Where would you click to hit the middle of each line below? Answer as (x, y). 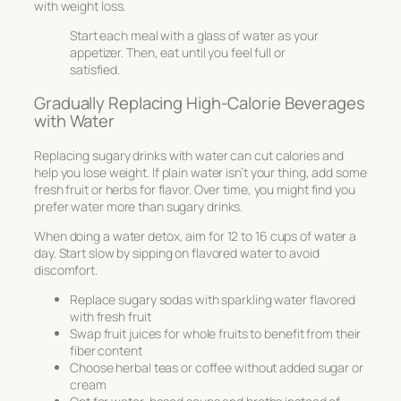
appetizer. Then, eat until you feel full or (178, 52)
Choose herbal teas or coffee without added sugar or (217, 367)
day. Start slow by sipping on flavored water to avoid (177, 252)
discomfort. (66, 269)
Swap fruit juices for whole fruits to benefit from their (216, 333)
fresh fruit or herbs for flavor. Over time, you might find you (195, 189)
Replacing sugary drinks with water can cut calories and (189, 155)
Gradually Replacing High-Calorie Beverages (200, 103)
